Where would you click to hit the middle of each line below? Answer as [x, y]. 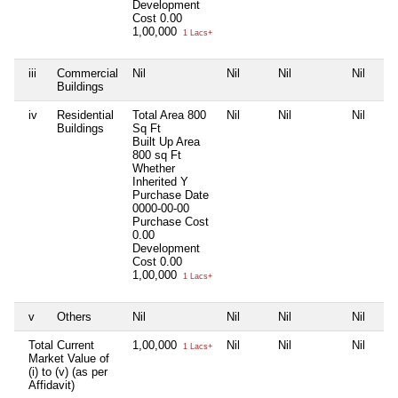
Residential [85, 115]
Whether [154, 168]
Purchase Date [171, 195]
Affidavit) [52, 385]
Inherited [156, 181]
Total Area [158, 115]
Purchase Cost [171, 221]
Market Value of [69, 358]
